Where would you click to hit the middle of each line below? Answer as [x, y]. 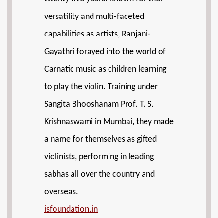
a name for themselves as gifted [100, 139]
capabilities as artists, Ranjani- [98, 34]
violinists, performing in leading [99, 157]
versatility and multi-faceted [94, 17]
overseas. [61, 192]
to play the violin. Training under [101, 87]
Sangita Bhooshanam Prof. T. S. [99, 104]
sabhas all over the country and [100, 174]
